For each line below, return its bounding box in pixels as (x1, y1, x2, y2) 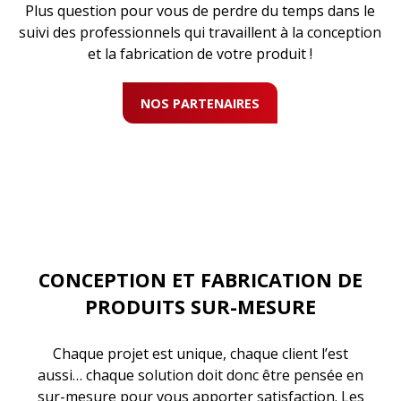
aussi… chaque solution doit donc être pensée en (38, 365, 363, 385)
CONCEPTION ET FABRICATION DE (38, 267, 363, 293)
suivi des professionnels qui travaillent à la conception (19, 22, 382, 42)
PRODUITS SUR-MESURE (85, 294, 316, 320)
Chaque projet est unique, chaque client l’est (53, 344, 348, 363)
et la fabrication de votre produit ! (88, 44, 313, 64)
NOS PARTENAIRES (141, 95, 260, 112)
